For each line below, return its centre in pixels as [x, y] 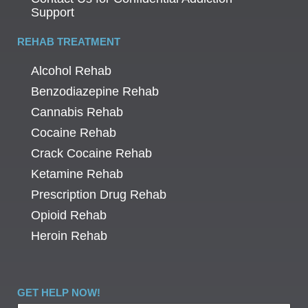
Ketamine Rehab [77, 174]
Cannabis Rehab [77, 112]
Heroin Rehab [69, 236]
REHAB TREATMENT [69, 42]
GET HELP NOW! [59, 293]
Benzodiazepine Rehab [95, 92]
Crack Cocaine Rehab [91, 154]
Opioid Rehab [69, 216]
